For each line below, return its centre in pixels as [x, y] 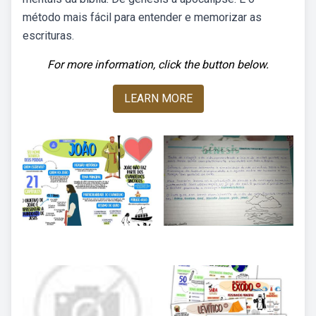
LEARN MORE [158, 98]
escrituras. [48, 36]
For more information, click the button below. [158, 65]
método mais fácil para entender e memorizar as [142, 17]
